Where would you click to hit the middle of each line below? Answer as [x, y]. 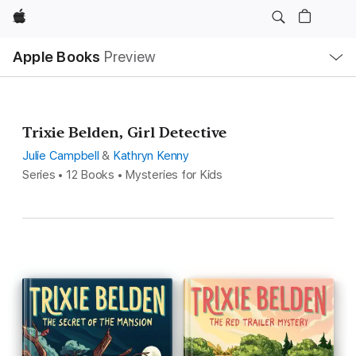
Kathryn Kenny [151, 156]
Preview [130, 57]
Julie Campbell [61, 156]
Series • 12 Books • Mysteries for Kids [122, 175]
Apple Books [57, 57]
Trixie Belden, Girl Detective [124, 132]
